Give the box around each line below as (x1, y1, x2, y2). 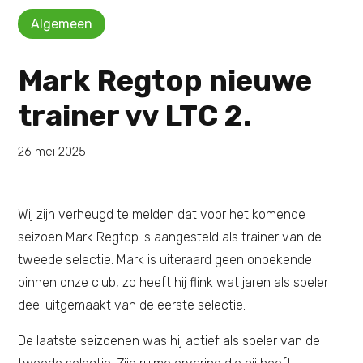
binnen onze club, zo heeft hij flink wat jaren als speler (18, 274, 329, 290)
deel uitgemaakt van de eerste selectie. (18, 297, 250, 313)
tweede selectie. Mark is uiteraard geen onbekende (18, 251, 313, 267)
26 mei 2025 (18, 143, 87, 159)
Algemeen (31, 15, 93, 32)
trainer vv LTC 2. (18, 97, 258, 133)
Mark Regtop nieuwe (18, 62, 313, 98)
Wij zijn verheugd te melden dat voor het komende (18, 206, 306, 222)
